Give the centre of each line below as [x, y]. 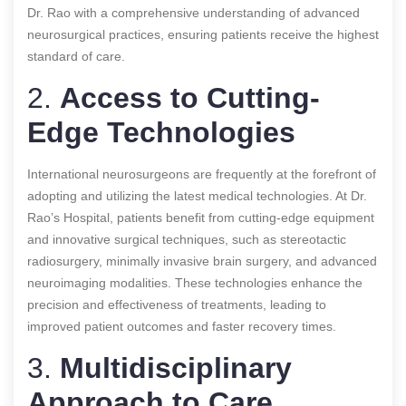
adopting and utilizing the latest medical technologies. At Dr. [197, 195]
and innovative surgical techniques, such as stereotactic [187, 239]
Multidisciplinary [176, 367]
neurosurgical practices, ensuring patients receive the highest [203, 34]
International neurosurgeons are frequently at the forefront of [202, 174]
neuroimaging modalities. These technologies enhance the [195, 282]
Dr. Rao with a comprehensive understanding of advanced [193, 12]
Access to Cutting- [190, 97]
